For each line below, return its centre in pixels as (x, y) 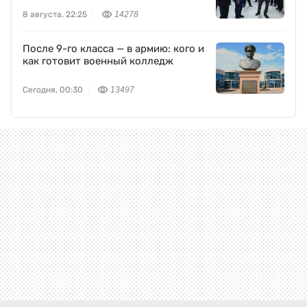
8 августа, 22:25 (55, 15)
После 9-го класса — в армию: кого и (113, 49)
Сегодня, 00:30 (53, 90)
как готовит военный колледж (98, 61)
